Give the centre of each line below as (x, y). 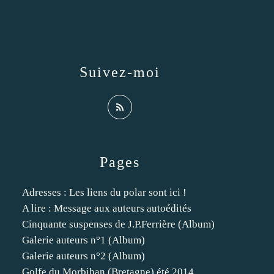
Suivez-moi (120, 72)
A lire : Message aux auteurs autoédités (107, 208)
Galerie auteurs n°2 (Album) (83, 256)
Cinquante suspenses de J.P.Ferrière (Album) (118, 224)
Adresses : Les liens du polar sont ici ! (104, 192)
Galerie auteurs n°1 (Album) (83, 240)
